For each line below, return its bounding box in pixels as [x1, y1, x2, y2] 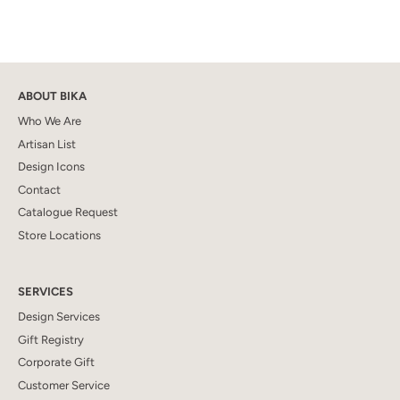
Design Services [18, 310, 100, 323]
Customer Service [18, 378, 110, 392]
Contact [18, 182, 61, 196]
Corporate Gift [18, 355, 95, 369]
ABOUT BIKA [18, 89, 87, 103]
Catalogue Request [18, 205, 118, 219]
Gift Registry [18, 332, 84, 346]
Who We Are [18, 114, 81, 128]
